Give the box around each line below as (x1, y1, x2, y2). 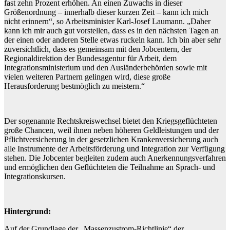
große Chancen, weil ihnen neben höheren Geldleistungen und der (4, 125, 219, 135)
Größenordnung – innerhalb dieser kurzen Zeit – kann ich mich (4, 7, 208, 16)
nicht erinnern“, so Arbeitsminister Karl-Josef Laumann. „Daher (4, 16, 210, 26)
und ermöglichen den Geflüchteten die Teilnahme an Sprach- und (4, 162, 215, 171)
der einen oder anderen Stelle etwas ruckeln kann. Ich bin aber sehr (4, 35, 221, 44)
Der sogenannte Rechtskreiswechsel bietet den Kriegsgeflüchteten (4, 116, 217, 125)
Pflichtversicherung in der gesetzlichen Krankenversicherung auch (4, 135, 218, 144)
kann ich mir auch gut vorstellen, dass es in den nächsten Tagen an (4, 26, 219, 35)
